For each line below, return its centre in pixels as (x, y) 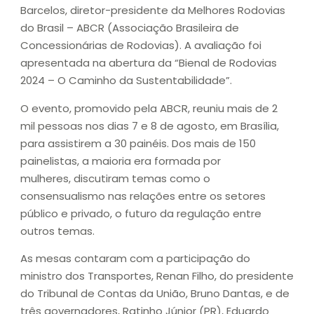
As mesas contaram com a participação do (135, 259)
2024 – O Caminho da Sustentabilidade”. (128, 81)
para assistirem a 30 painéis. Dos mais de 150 (138, 143)
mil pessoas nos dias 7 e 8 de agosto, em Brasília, (150, 125)
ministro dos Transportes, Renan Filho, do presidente (157, 276)
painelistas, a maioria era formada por (121, 161)
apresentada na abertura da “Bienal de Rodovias (149, 63)
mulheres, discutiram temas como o (115, 178)
